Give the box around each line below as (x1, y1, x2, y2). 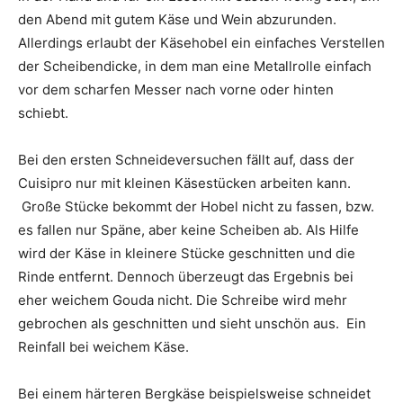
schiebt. (18, 104, 68, 122)
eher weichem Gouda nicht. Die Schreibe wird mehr (18, 291, 347, 309)
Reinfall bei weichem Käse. (18, 338, 189, 356)
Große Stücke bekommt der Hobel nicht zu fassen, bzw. (18, 198, 374, 216)
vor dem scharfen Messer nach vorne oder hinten (18, 81, 334, 99)
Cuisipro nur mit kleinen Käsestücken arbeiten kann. (18, 175, 351, 193)
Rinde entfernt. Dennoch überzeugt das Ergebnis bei (18, 268, 354, 286)
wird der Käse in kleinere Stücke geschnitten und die (18, 245, 355, 263)
